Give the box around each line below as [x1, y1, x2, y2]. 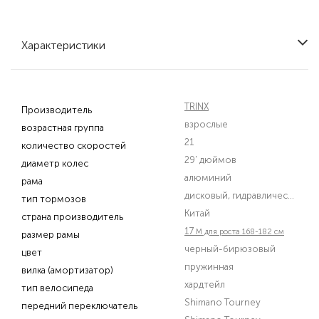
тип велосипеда [21, 283, 93, 293]
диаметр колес [21, 158, 88, 169]
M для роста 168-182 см [196, 227, 284, 236]
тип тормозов [21, 194, 86, 204]
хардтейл [184, 279, 225, 290]
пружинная [184, 261, 234, 272]
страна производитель [21, 211, 123, 222]
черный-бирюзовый [184, 244, 276, 254]
